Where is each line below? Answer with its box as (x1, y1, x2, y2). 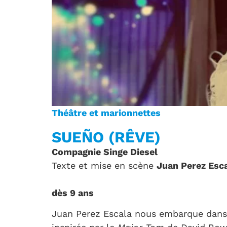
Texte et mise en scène (52, 160, 157, 171)
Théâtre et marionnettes (52, 107, 161, 118)
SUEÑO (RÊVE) (52, 128, 161, 146)
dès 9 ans (52, 187, 94, 198)
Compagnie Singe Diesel (52, 146, 158, 157)
